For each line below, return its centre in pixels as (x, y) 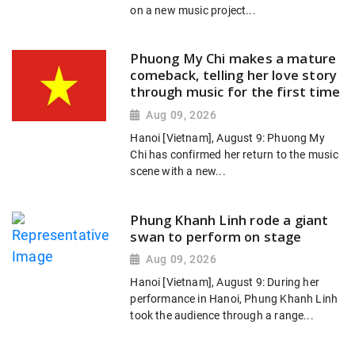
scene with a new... (178, 172)
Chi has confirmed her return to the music (234, 155)
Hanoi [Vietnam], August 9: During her (225, 283)
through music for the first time (235, 92)
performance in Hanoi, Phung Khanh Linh (234, 300)
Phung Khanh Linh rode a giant (229, 219)
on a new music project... (193, 10)
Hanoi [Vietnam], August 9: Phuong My (227, 138)
